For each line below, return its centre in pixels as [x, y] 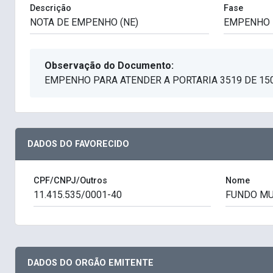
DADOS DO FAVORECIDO [78, 144]
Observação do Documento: [109, 66]
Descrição [51, 9]
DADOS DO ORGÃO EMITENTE [90, 263]
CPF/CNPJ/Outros [70, 181]
